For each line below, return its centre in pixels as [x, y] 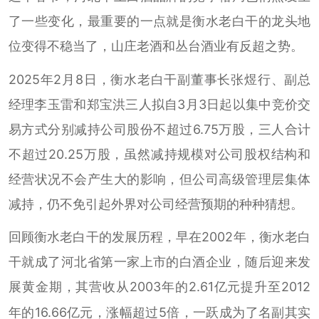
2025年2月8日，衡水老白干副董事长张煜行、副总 [159, 79]
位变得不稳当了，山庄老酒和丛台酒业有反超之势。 [156, 46]
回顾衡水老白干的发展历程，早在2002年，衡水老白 [159, 237]
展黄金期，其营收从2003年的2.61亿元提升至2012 [159, 287]
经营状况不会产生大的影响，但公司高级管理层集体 [159, 179]
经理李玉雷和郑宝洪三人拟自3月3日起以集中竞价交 [159, 104]
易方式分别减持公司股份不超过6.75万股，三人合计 [159, 129]
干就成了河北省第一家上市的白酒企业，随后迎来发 [159, 262]
